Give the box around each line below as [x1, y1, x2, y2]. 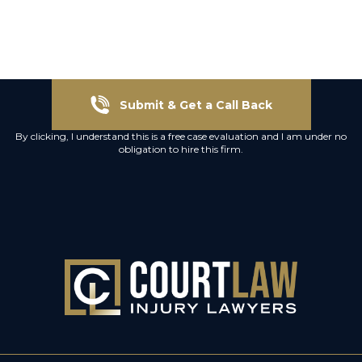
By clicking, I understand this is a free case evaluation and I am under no [15, 130, 347, 142]
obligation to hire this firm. [119, 143, 243, 155]
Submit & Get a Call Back [119, 97, 272, 112]
